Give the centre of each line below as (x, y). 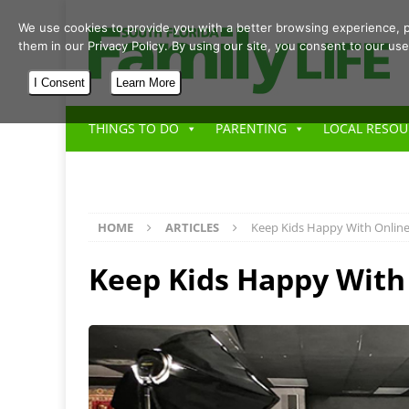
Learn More (146, 83)
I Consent (59, 83)
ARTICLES (192, 227)
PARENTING (251, 128)
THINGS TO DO (134, 128)
